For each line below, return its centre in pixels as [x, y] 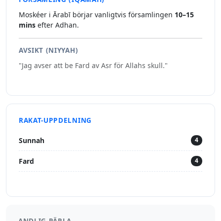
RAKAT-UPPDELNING [55, 120]
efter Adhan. [57, 25]
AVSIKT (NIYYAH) [49, 50]
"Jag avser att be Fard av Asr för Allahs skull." [93, 66]
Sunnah [32, 141]
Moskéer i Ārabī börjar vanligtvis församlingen [97, 15]
